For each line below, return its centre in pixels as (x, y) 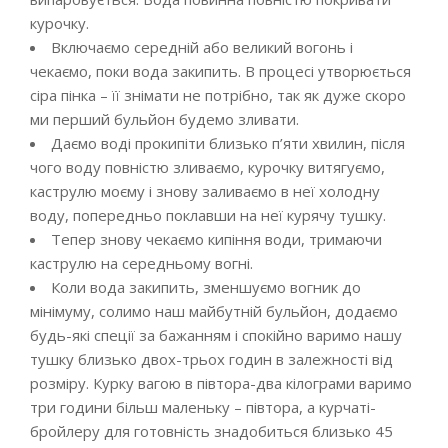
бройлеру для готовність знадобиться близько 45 (211, 431)
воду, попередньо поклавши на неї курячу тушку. (208, 215)
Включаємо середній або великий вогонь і (202, 47)
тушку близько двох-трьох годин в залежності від (211, 359)
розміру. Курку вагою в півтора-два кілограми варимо (221, 383)
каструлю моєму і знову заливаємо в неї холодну (205, 191)
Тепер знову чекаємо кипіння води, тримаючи (216, 239)
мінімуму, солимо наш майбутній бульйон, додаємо (214, 311)
